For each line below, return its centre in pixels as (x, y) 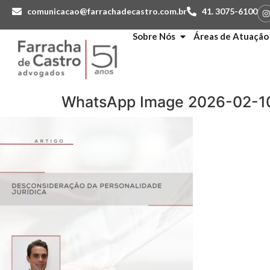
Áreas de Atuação (231, 36)
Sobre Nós (154, 36)
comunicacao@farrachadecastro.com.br (107, 11)
